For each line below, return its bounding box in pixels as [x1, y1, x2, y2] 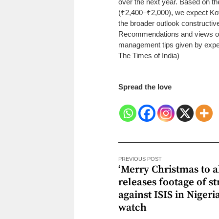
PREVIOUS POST [118, 155, 162, 162]
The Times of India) [118, 51, 179, 60]
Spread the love [118, 82, 172, 91]
